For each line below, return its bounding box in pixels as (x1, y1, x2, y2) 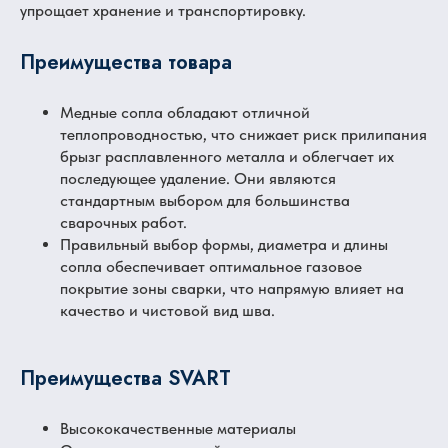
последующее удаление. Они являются (60, 169, 336, 188)
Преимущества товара (20, 48, 232, 77)
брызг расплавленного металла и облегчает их (60, 147, 394, 166)
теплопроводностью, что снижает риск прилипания (60, 125, 427, 144)
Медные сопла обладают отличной (60, 103, 310, 122)
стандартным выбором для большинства (60, 191, 350, 210)
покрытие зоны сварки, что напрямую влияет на (60, 279, 404, 298)
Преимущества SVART (20, 364, 231, 393)
